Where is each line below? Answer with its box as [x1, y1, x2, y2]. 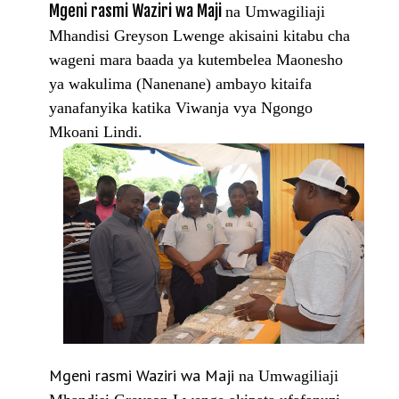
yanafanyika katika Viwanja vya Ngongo [49, 98, 313, 117]
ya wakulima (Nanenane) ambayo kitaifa [49, 74, 312, 93]
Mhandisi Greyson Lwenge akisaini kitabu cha [49, 26, 350, 45]
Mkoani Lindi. [49, 122, 142, 141]
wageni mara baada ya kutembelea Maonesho [49, 50, 343, 69]
